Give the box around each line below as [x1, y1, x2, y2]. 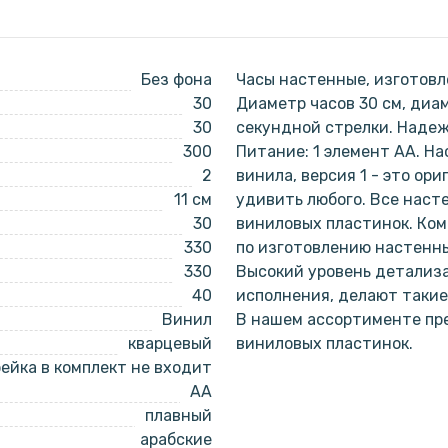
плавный [145, 406, 212, 425]
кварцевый [128, 334, 212, 353]
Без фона [141, 70, 212, 89]
